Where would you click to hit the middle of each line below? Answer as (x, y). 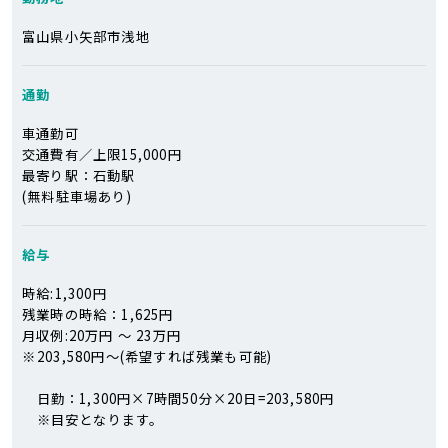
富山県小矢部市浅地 (86, 36)
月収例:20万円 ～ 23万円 (101, 335)
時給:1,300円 (64, 293)
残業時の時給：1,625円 (98, 314)
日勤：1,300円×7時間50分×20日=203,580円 (185, 398)
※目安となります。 (100, 419)
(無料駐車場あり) (77, 196)
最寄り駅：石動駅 (79, 175)
